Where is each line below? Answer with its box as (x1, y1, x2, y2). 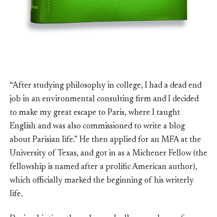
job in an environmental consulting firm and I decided (10, 95, 199, 104)
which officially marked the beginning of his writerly (10, 176, 194, 185)
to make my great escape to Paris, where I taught (10, 108, 180, 117)
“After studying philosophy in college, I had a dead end (10, 81, 201, 90)
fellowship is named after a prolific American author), (10, 163, 197, 171)
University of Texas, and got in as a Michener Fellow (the (10, 149, 207, 158)
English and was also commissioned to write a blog (10, 122, 185, 131)
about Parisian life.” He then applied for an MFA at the (10, 136, 201, 144)
